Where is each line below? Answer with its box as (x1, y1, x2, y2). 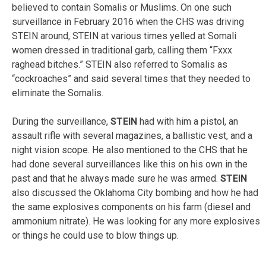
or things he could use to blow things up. (12, 229, 179, 241)
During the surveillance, (12, 115, 110, 127)
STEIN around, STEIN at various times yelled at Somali (12, 30, 236, 42)
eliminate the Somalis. (12, 87, 103, 99)
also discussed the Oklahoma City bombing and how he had (12, 186, 258, 198)
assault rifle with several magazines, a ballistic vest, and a (12, 129, 252, 141)
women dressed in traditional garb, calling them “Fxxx (12, 44, 232, 56)
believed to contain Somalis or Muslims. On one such (12, 1, 232, 13)
